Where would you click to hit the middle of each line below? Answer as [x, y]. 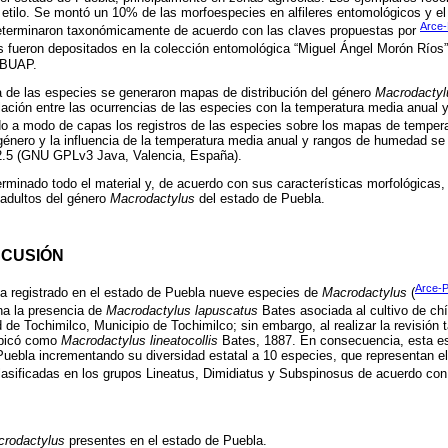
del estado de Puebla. [260, 199]
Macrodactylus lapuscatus [182, 311]
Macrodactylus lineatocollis [139, 341]
